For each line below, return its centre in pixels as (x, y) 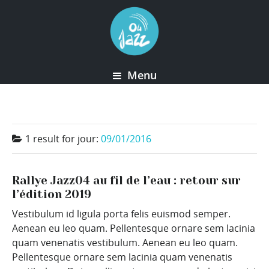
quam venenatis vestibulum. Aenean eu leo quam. (125, 243)
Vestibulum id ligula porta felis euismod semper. (121, 214)
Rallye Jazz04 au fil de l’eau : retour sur (126, 181)
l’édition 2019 (52, 195)
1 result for (51, 139)
